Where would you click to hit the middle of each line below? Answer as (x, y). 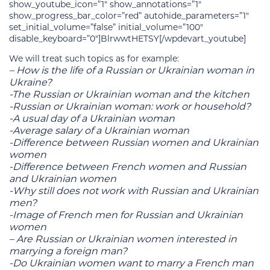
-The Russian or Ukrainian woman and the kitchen (129, 94)
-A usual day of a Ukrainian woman (92, 118)
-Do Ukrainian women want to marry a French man (131, 263)
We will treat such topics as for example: (94, 58)
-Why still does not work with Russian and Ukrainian (134, 190)
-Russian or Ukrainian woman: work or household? (130, 106)
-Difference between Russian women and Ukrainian (134, 142)
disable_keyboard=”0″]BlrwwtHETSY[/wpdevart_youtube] (127, 38)
